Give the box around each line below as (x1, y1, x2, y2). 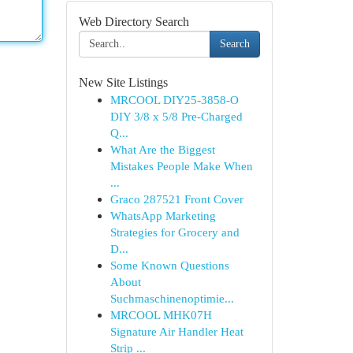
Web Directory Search (78, 15, 189, 28)
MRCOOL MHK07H (110, 308, 212, 321)
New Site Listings (78, 76, 168, 89)
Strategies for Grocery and (110, 225, 240, 239)
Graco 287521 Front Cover (110, 192, 243, 206)
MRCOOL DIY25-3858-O (110, 93, 239, 106)
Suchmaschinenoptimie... (110, 292, 234, 305)
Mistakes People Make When (110, 159, 253, 173)
